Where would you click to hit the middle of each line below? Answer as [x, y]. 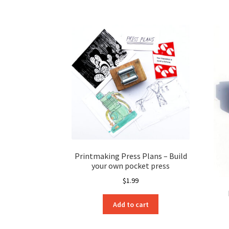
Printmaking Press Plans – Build [131, 156]
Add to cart [131, 204]
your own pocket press [131, 165]
